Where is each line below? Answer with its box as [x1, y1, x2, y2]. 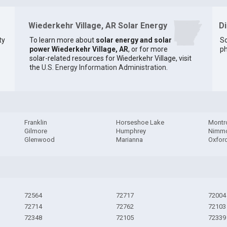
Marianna [116, 136, 143, 144]
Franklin [24, 119, 47, 127]
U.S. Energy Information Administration [41, 63, 166, 71]
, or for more [128, 45, 168, 53]
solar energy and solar [95, 35, 172, 44]
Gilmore [24, 127, 47, 135]
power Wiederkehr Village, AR [29, 45, 128, 53]
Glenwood [24, 136, 55, 144]
